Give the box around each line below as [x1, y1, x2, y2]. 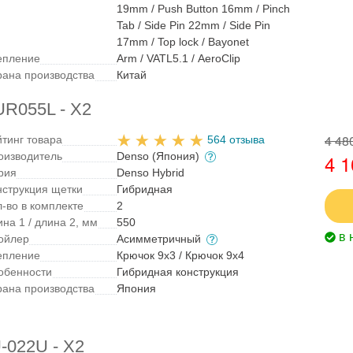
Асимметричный [117, 232, 205, 245]
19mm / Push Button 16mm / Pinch [117, 2, 291, 15]
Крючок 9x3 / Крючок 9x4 [117, 248, 245, 262]
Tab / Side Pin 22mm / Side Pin [117, 18, 271, 32]
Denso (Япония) [117, 149, 203, 162]
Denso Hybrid [117, 165, 185, 179]
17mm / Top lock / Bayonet [117, 35, 250, 48]
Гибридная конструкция [117, 265, 240, 278]
